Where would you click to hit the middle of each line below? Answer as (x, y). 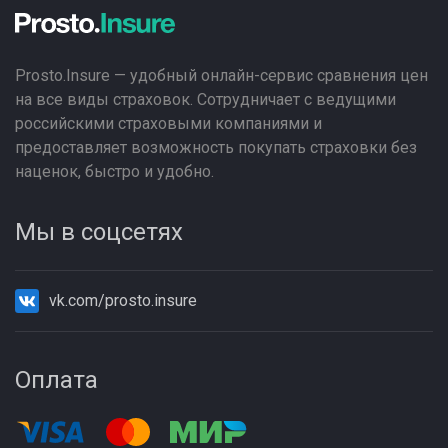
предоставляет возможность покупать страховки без (216, 147)
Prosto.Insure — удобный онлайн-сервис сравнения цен (221, 75)
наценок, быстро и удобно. (114, 171)
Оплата (56, 380)
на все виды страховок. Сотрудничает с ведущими (205, 99)
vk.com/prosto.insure (123, 300)
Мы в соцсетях (99, 232)
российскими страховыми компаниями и (168, 123)
